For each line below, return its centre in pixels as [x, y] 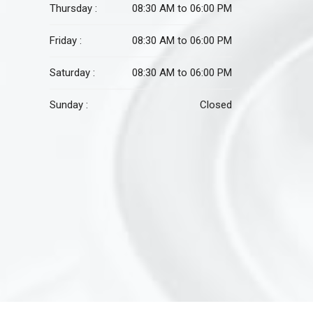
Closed [216, 105]
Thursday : [73, 8]
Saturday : [72, 73]
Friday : [66, 41]
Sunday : [69, 105]
